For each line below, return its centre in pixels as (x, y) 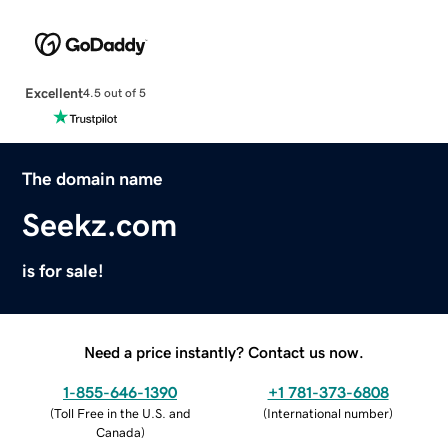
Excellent (53, 92)
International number (328, 413)
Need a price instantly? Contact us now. (224, 351)
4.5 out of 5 (114, 93)
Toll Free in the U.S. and (122, 413)
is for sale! (63, 270)
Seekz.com (100, 224)
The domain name (93, 178)
